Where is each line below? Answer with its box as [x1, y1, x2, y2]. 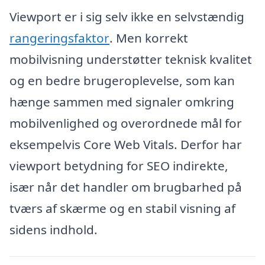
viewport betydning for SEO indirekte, [9, 157, 228, 174]
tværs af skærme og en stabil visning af [9, 199, 235, 216]
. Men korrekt [109, 29, 188, 46]
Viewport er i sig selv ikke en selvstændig [9, 8, 244, 25]
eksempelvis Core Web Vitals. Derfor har [9, 135, 242, 153]
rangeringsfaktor [9, 29, 109, 46]
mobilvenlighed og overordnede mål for [9, 114, 242, 131]
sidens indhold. [9, 221, 98, 238]
